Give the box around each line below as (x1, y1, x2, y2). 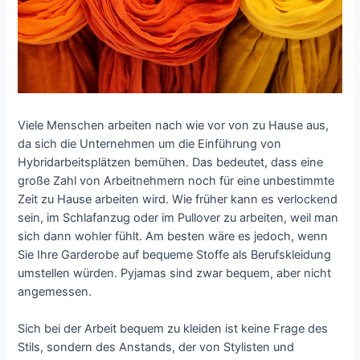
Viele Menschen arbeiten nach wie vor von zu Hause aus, (18, 117, 329, 133)
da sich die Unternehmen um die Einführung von (18, 136, 282, 151)
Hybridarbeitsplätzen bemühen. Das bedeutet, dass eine (18, 154, 324, 170)
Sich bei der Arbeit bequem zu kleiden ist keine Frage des (18, 321, 329, 337)
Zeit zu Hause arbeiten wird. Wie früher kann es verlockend (18, 191, 338, 207)
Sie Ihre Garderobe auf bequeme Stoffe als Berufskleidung (18, 247, 332, 262)
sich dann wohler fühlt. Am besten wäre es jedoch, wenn (18, 228, 329, 243)
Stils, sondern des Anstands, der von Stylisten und (18, 340, 295, 355)
